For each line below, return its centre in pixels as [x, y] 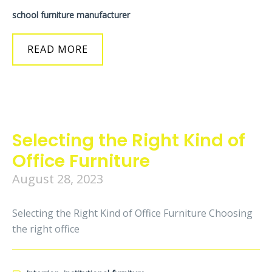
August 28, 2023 [58, 179]
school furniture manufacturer [71, 15]
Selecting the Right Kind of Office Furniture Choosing [132, 213]
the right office [46, 229]
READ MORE [58, 49]
